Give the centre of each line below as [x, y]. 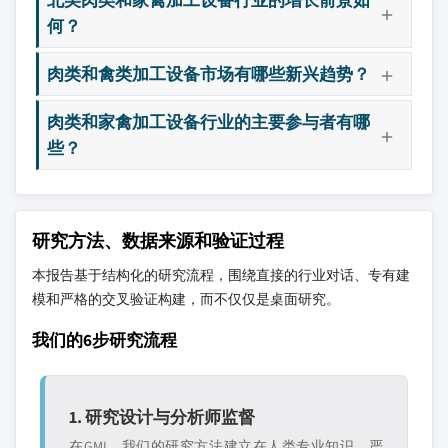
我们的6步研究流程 [104, 339]
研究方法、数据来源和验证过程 [158, 240]
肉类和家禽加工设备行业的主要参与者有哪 [208, 121]
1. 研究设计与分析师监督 [162, 416]
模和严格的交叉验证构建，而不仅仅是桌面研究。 [186, 298]
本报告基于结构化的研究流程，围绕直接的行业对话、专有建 [221, 274]
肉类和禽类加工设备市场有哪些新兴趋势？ [208, 73]
